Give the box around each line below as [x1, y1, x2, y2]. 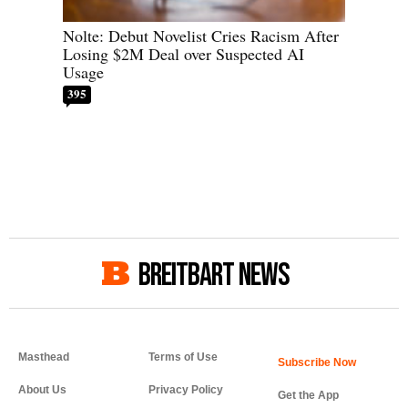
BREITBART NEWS [138, 256, 290, 296]
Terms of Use [148, 351, 218, 364]
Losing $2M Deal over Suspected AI [63, 43, 304, 66]
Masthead [18, 351, 69, 364]
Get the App [278, 389, 340, 403]
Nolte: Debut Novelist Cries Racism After [63, 25, 339, 47]
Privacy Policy [148, 383, 223, 397]
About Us [18, 383, 66, 397]
